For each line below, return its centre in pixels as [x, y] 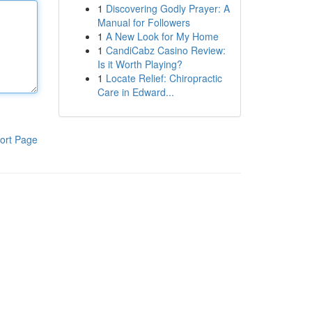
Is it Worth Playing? [140, 64]
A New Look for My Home [162, 36]
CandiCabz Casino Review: [165, 50]
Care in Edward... [135, 92]
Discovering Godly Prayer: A [167, 8]
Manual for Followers [143, 22]
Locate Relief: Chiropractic [164, 78]
